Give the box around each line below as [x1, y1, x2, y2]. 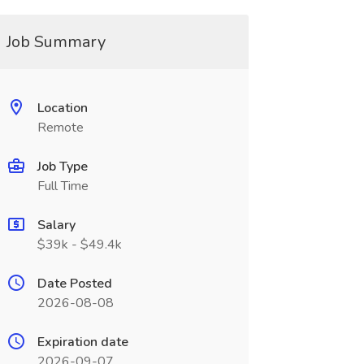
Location [37, 99, 88, 117]
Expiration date [37, 333, 128, 351]
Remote [37, 119, 84, 136]
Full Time [37, 177, 89, 195]
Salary [37, 216, 76, 234]
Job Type [37, 158, 88, 175]
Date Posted [37, 275, 112, 292]
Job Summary [6, 31, 106, 53]
